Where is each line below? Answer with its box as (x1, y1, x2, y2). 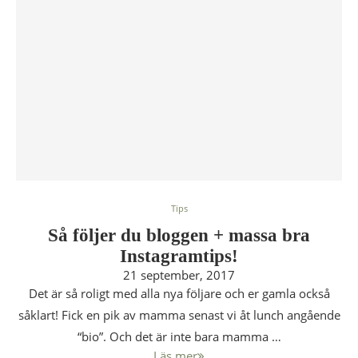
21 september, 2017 (123, 267, 235, 283)
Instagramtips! (120, 246, 238, 266)
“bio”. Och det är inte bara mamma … (77, 328, 281, 344)
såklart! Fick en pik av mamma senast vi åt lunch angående (18, 307, 340, 323)
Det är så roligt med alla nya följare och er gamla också (28, 285, 330, 301)
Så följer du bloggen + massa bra (48, 225, 310, 245)
